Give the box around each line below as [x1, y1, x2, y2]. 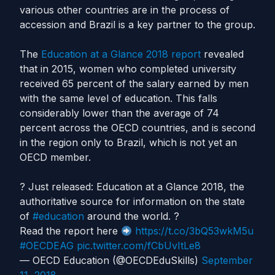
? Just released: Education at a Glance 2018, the [20, 180, 244, 193]
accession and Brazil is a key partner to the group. [20, 18, 255, 31]
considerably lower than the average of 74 [20, 107, 219, 119]
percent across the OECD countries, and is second [20, 122, 255, 134]
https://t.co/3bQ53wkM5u [135, 225, 254, 237]
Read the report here [20, 225, 121, 237]
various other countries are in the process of [20, 4, 230, 16]
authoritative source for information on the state [20, 195, 245, 207]
